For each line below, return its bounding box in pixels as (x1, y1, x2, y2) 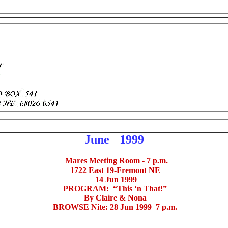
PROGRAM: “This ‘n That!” (61, 184, 167, 193)
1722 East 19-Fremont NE (68, 166, 160, 175)
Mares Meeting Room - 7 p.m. (65, 156, 168, 165)
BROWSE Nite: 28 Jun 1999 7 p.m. (51, 203, 177, 211)
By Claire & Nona (81, 193, 147, 202)
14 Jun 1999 (91, 175, 137, 184)
